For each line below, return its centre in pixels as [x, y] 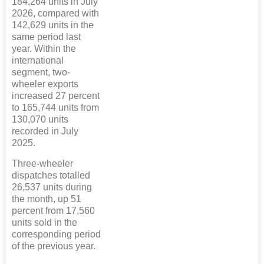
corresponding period [56, 234]
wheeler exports [45, 84]
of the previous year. [54, 246]
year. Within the [44, 48]
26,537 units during [52, 187]
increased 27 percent [56, 95]
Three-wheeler [42, 163]
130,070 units [40, 119]
